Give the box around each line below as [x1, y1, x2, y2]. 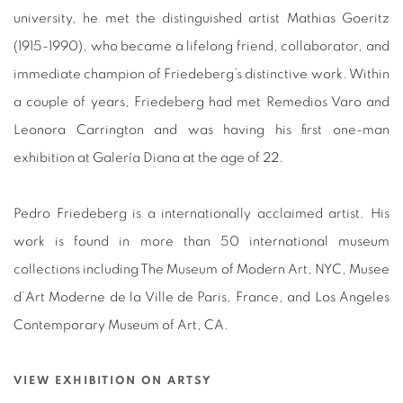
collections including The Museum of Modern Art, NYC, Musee [13, 263, 390, 277]
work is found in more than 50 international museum [13, 235, 390, 249]
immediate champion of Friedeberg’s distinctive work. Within [13, 67, 390, 82]
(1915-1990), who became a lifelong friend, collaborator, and [13, 40, 390, 54]
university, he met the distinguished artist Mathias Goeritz [13, 12, 390, 26]
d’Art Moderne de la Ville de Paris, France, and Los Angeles [13, 291, 390, 305]
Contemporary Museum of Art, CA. [13, 318, 228, 333]
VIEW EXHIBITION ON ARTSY [13, 375, 211, 388]
